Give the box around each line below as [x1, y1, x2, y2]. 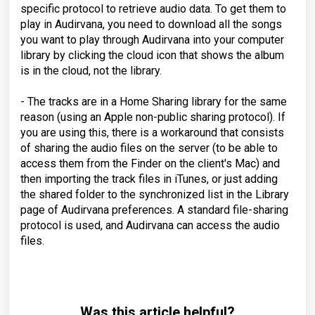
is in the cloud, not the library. [20, 63, 162, 77]
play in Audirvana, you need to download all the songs [20, 17, 282, 31]
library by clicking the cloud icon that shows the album [20, 48, 284, 62]
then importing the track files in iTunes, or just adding [20, 172, 278, 186]
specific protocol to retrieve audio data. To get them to [20, 1, 286, 15]
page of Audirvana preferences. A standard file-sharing [20, 202, 288, 217]
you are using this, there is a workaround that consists [20, 125, 284, 139]
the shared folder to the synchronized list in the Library [20, 187, 289, 201]
